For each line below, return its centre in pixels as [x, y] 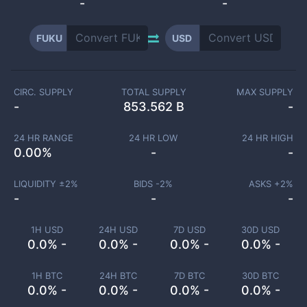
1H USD [47, 230]
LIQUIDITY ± [39, 184]
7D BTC [189, 275]
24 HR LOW [153, 138]
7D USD [189, 230]
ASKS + [265, 184]
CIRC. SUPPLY [44, 92]
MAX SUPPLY [265, 92]
